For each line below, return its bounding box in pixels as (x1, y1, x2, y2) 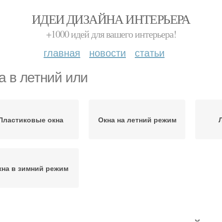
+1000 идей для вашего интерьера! (46, 27, 176, 41)
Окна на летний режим (98, 114, 176, 124)
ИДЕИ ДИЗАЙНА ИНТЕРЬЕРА (32, 10, 190, 27)
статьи (135, 45, 165, 59)
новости (89, 45, 126, 59)
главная (44, 45, 80, 59)
